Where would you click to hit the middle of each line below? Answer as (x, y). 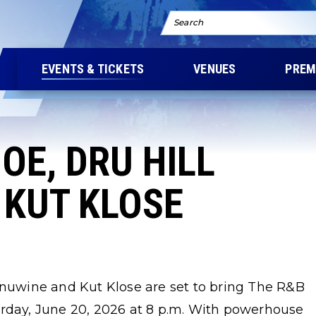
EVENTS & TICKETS (93, 69)
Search (189, 22)
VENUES (215, 69)
